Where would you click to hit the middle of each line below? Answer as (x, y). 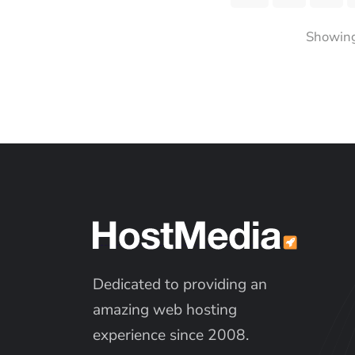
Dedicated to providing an (180, 284)
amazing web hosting (165, 309)
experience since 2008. (171, 335)
